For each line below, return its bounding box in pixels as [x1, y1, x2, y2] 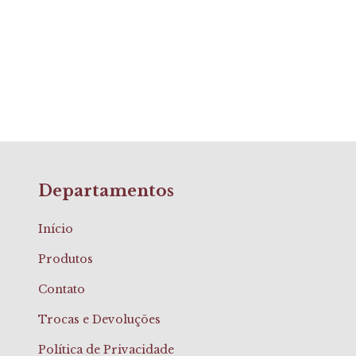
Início [38, 221, 73, 236]
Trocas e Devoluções [38, 311, 161, 327]
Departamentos [38, 181, 174, 201]
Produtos [38, 251, 93, 266]
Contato [38, 281, 85, 296]
